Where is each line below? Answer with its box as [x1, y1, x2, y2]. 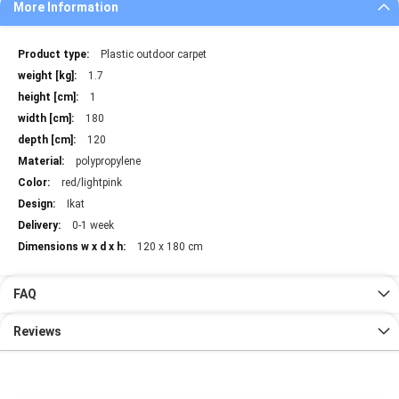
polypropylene [73, 154, 141, 167]
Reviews [13, 323, 61, 338]
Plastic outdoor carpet [98, 47, 207, 61]
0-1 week [69, 218, 114, 232]
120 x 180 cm [134, 240, 203, 253]
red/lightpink [59, 175, 122, 189]
